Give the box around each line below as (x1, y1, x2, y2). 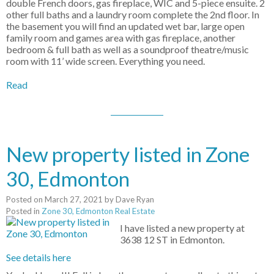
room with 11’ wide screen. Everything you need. (6, 55, 205, 67)
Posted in (6, 206, 40, 217)
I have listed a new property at (120, 222, 245, 234)
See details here (6, 251, 71, 264)
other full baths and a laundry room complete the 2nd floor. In (6, 9, 259, 21)
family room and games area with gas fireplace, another (6, 32, 235, 44)
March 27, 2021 (45, 194, 103, 205)
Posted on (6, 194, 45, 205)
